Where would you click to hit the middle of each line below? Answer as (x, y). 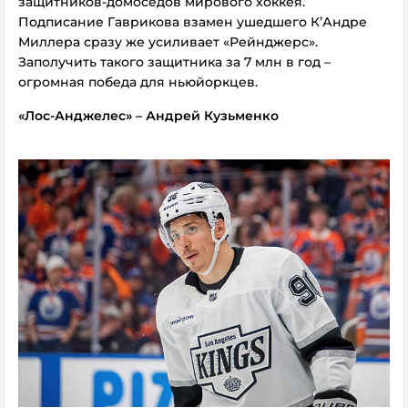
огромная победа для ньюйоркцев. (138, 82)
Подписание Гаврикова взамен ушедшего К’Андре (193, 21)
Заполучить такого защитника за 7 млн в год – (174, 61)
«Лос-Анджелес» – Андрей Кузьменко (148, 115)
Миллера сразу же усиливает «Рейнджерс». (168, 41)
